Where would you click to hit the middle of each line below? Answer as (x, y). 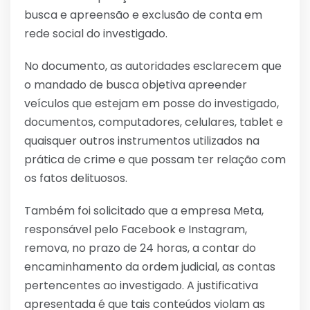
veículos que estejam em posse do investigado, (152, 103)
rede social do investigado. (96, 33)
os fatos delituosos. (76, 178)
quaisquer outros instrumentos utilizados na (142, 140)
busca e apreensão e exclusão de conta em (143, 15)
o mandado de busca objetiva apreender (136, 84)
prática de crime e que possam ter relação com (155, 159)
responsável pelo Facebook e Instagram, (136, 229)
